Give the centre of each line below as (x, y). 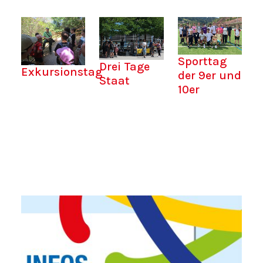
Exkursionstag (62, 72)
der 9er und (209, 76)
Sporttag (202, 62)
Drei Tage (125, 67)
